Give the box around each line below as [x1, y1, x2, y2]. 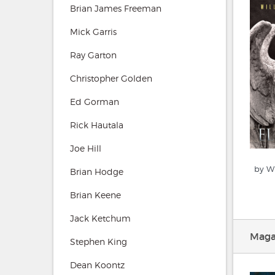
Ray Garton [70, 49, 117, 60]
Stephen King [70, 236, 127, 247]
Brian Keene [70, 189, 121, 200]
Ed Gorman [70, 96, 119, 107]
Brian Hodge [70, 166, 123, 177]
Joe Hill [70, 142, 101, 153]
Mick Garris [70, 26, 117, 37]
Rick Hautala [70, 119, 123, 130]
